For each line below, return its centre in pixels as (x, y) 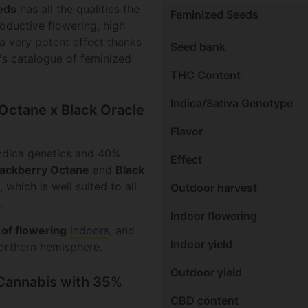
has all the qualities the (78, 9)
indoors (90, 231)
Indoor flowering (214, 216)
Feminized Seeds (214, 15)
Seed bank (198, 47)
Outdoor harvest (214, 188)
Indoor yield (201, 244)
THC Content (206, 75)
